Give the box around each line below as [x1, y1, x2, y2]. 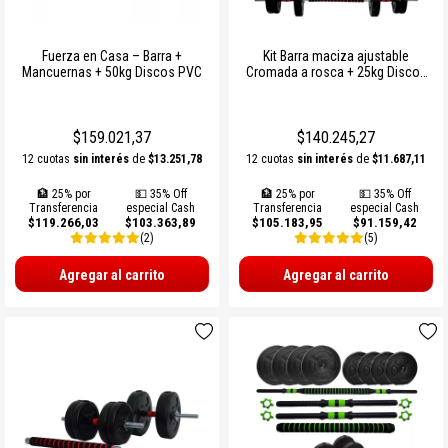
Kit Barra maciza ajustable [263, 47, 409, 64]
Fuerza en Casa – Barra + [42, 47, 182, 64]
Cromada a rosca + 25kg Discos [245, 63, 301, 80]
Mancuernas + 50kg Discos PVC [22, 63, 202, 80]
